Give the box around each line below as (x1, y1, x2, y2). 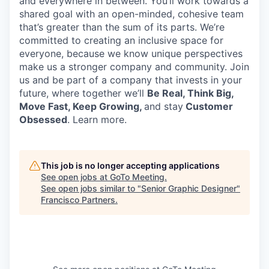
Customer (183, 100, 233, 112)
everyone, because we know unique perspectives (19, 47, 243, 59)
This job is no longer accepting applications (41, 160, 220, 171)
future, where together (19, 87, 124, 99)
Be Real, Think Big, (147, 87, 234, 99)
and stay (144, 100, 183, 112)
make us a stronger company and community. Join (19, 61, 249, 73)
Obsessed (19, 113, 67, 125)
